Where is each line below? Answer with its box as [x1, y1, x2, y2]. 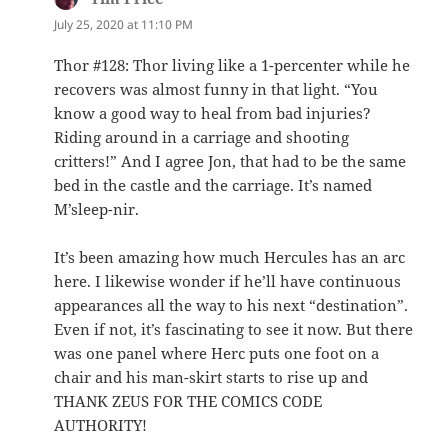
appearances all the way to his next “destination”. [54, 294, 409, 315]
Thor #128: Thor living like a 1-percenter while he [54, 54, 411, 75]
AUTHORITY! [54, 414, 148, 435]
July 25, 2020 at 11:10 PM [54, 15, 194, 33]
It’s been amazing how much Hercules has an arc [54, 246, 406, 267]
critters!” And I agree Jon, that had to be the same [54, 150, 407, 171]
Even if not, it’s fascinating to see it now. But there [54, 318, 414, 339]
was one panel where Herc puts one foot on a [54, 342, 380, 363]
